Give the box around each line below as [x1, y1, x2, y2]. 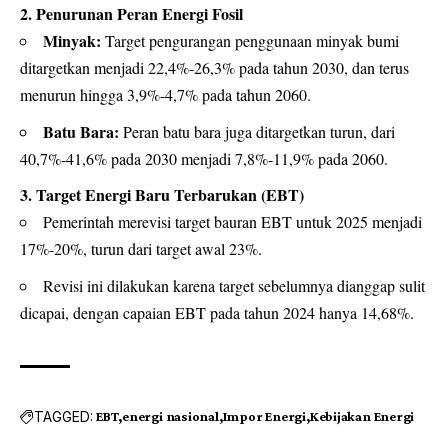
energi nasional [122, 408, 219, 425]
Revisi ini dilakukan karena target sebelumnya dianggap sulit [43, 274, 425, 296]
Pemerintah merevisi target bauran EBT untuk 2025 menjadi [43, 211, 422, 233]
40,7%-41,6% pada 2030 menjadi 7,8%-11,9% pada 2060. [20, 147, 388, 169]
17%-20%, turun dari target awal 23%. [20, 238, 262, 260]
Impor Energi [222, 408, 306, 425]
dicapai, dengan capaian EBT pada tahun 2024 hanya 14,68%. [20, 301, 414, 323]
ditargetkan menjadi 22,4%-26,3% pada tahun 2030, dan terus [20, 57, 409, 79]
